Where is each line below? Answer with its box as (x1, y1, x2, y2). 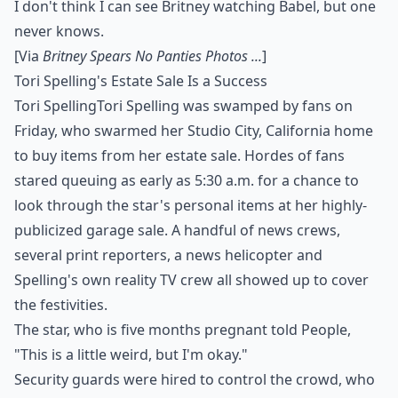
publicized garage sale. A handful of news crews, (14, 220, 340, 240)
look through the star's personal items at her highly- (14, 195, 367, 215)
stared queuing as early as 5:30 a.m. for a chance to (14, 171, 359, 190)
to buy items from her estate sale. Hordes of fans (14, 146, 345, 165)
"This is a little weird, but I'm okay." (14, 345, 248, 364)
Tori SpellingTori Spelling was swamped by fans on (14, 96, 353, 115)
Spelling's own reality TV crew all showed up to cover (14, 270, 369, 290)
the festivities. (14, 295, 107, 314)
